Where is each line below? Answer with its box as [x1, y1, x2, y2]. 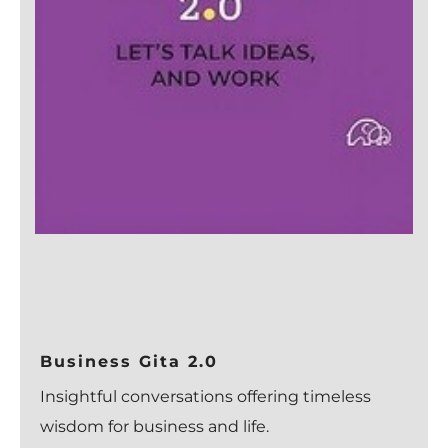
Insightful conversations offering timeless [40, 386, 371, 406]
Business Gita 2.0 [40, 351, 218, 371]
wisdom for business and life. [40, 416, 269, 436]
